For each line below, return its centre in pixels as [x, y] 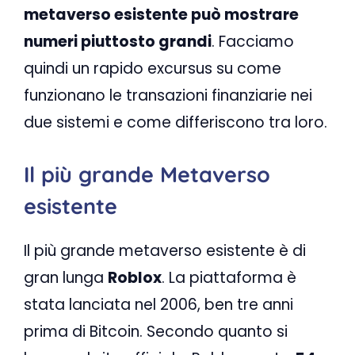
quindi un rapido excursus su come [153, 68]
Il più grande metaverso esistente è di [165, 251]
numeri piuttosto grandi [118, 41]
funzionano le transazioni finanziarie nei [168, 95]
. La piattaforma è [229, 278]
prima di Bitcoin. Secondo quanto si [156, 332]
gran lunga [66, 278]
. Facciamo [253, 41]
